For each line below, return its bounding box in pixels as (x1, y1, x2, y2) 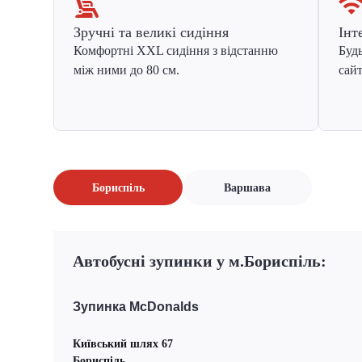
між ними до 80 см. (74, 63, 179, 77)
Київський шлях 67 (73, 338, 173, 350)
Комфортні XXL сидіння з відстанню (74, 44, 278, 57)
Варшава (224, 181, 271, 194)
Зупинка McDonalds (73, 299, 199, 314)
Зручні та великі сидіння (74, 24, 229, 40)
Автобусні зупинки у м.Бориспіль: (73, 252, 326, 270)
